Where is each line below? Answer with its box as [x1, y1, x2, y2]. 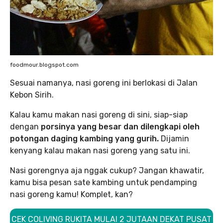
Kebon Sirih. [10, 90, 54, 100]
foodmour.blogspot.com [10, 61, 79, 68]
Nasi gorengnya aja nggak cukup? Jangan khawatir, [10, 166, 204, 175]
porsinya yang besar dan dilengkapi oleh [41, 122, 200, 131]
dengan [10, 122, 41, 131]
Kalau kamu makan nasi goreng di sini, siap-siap [10, 110, 188, 119]
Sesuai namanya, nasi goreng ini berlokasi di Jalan [10, 78, 198, 88]
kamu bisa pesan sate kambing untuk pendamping [10, 178, 197, 187]
